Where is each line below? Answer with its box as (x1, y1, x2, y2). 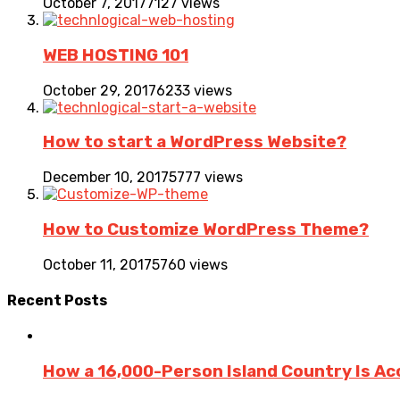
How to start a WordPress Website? (43, 132, 346, 153)
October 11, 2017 (43, 255, 152, 273)
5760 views (152, 255, 228, 273)
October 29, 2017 (43, 81, 156, 99)
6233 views (156, 81, 232, 99)
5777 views (169, 169, 243, 187)
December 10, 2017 (43, 169, 169, 187)
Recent (7, 291, 64, 309)
